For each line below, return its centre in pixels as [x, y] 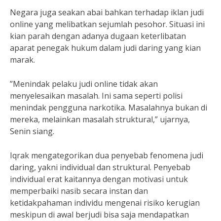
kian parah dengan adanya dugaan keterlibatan [98, 36]
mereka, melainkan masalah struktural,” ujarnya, [100, 119]
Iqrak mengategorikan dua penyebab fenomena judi [107, 155]
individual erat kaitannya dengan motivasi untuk [99, 179]
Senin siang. [32, 131]
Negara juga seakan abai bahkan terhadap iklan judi [107, 12]
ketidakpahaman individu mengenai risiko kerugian [105, 203]
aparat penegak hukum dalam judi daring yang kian [105, 48]
